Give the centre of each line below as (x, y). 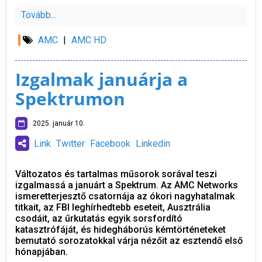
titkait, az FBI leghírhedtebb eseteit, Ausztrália (113, 208)
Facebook (110, 144)
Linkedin (153, 144)
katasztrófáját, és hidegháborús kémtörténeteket (120, 230)
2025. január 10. (56, 124)
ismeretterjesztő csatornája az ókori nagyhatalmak (125, 196)
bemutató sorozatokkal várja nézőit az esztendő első (129, 241)
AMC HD (89, 40)
